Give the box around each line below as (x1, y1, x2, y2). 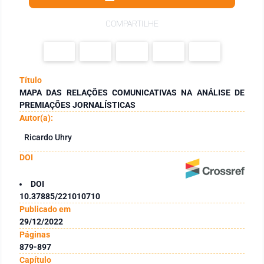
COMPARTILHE (105, 19, 159, 28)
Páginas (19, 229, 50, 239)
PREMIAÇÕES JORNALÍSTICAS (19, 100, 136, 110)
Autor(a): (19, 113, 53, 123)
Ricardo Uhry (24, 132, 72, 142)
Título (19, 75, 42, 85)
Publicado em (19, 204, 71, 214)
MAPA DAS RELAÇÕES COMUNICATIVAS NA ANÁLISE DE (19, 87, 245, 97)
